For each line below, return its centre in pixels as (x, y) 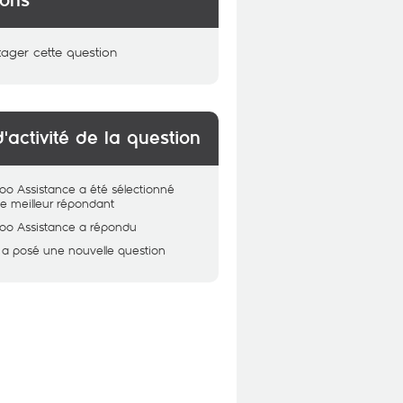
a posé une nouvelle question (84, 250)
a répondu (108, 227)
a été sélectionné (127, 189)
